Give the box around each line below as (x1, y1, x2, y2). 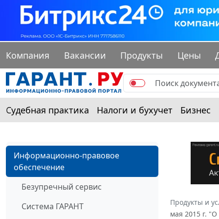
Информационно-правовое (14, 150, 119, 161)
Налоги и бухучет (97, 104, 173, 116)
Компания (6, 49, 49, 62)
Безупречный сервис (22, 181, 102, 193)
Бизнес (180, 104, 211, 116)
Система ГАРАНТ (22, 201, 84, 212)
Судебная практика (6, 104, 89, 116)
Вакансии (64, 49, 106, 62)
